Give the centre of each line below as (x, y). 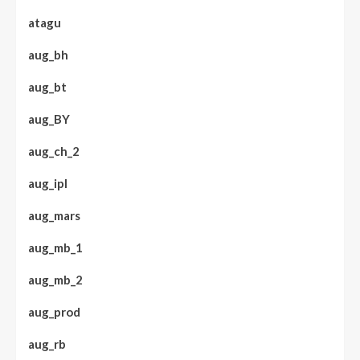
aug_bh (48, 55)
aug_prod (54, 312)
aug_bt (47, 87)
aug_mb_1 (55, 248)
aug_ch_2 (54, 151)
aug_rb (47, 344)
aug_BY (49, 119)
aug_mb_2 (55, 280)
